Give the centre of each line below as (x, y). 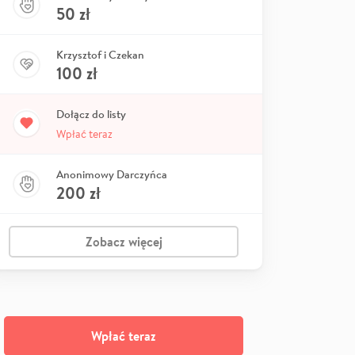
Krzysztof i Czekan (100, 55)
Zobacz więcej (124, 242)
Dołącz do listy (91, 114)
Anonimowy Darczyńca (112, 174)
